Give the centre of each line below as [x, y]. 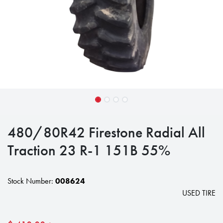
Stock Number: [31, 181]
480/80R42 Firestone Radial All [106, 132]
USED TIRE [199, 193]
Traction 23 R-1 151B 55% [89, 150]
